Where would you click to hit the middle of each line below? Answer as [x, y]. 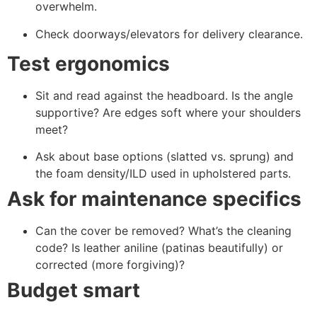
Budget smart [74, 290]
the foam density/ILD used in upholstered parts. [163, 174]
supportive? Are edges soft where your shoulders [168, 112]
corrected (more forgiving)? [110, 265]
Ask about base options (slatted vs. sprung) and [165, 157]
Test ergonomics [88, 63]
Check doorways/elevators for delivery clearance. [169, 34]
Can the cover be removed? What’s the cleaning [163, 231]
